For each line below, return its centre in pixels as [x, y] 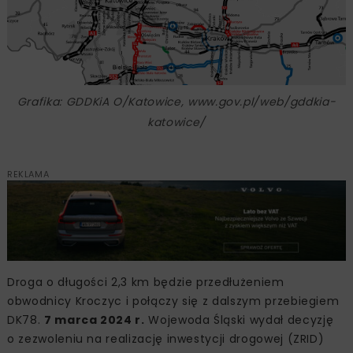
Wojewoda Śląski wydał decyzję [239, 320]
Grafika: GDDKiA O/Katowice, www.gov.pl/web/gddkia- [176, 102]
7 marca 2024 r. [94, 320]
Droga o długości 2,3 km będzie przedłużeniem [146, 282]
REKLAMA [28, 175]
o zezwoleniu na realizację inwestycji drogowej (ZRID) [166, 338]
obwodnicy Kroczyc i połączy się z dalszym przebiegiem [173, 301]
